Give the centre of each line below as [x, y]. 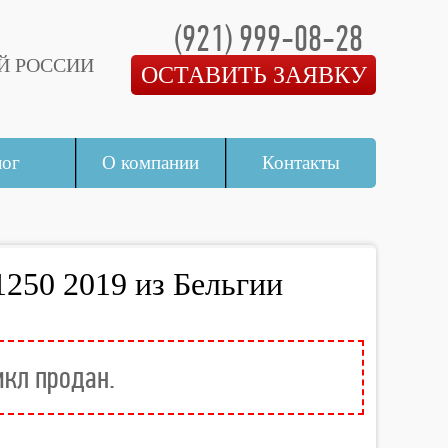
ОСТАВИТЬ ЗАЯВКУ [253, 75]
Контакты [301, 162]
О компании [151, 162]
